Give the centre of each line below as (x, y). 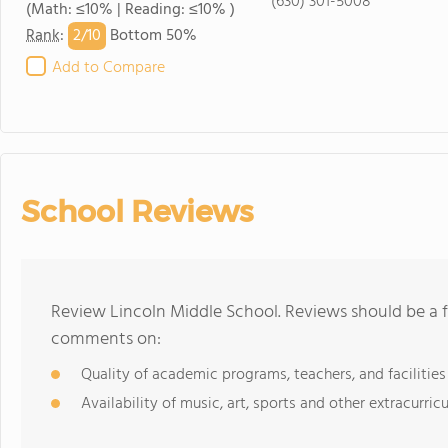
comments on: (106, 339)
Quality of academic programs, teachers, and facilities (263, 375)
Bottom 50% (151, 36)
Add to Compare (108, 68)
